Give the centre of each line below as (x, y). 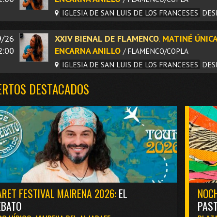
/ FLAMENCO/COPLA (156, 51)
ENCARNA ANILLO (88, 50)
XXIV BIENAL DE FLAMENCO (107, 38)
